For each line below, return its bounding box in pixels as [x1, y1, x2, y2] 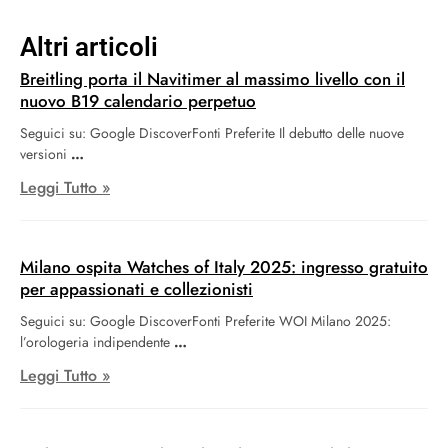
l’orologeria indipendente [20, 332, 170, 353]
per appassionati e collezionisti [20, 277, 253, 302]
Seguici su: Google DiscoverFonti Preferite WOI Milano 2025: [20, 311, 391, 332]
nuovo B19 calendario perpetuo [20, 89, 256, 114]
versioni [20, 144, 67, 165]
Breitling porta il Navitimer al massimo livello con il [20, 67, 405, 92]
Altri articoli [20, 32, 158, 63]
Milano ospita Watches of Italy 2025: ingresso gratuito [20, 255, 428, 280]
